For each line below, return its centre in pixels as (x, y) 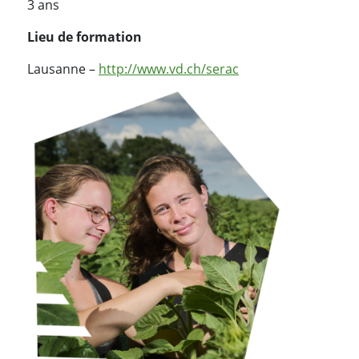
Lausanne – (63, 69)
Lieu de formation (85, 37)
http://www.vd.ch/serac (169, 69)
